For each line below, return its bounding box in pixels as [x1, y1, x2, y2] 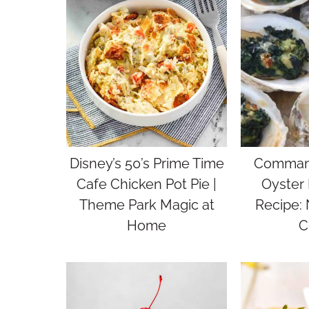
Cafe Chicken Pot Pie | [77, 176, 217, 192]
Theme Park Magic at [79, 197, 215, 213]
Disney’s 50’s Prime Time [69, 155, 224, 172]
